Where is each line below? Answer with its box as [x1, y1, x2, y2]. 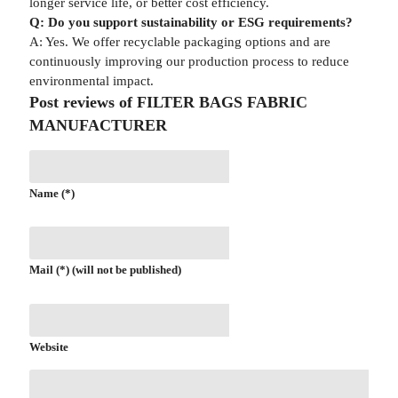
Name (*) [28, 187, 75, 200]
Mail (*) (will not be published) [28, 264, 181, 277]
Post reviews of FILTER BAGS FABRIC [28, 93, 307, 111]
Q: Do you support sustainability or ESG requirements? [28, 15, 353, 29]
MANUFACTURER [28, 116, 167, 134]
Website [28, 340, 68, 354]
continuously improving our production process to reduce [28, 54, 349, 68]
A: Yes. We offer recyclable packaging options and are [28, 35, 330, 49]
